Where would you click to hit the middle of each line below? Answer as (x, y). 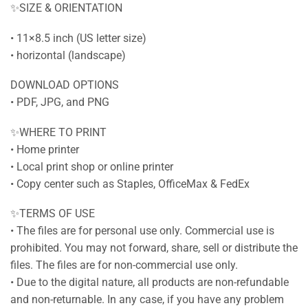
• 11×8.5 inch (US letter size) (78, 38)
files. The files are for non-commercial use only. (124, 265)
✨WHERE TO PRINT (58, 132)
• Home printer (45, 149)
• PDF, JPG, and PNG (60, 102)
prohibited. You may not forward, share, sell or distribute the (154, 248)
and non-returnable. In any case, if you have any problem (147, 300)
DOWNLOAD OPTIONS (65, 85)
